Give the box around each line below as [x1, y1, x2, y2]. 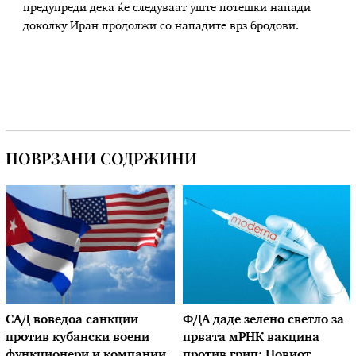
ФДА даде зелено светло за [183, 315, 344, 327]
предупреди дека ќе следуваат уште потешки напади [23, 2, 311, 14]
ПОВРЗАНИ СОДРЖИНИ [6, 147, 198, 169]
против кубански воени [6, 332, 150, 345]
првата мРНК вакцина [183, 332, 319, 345]
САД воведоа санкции [6, 315, 139, 327]
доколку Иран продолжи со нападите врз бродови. [23, 20, 303, 32]
